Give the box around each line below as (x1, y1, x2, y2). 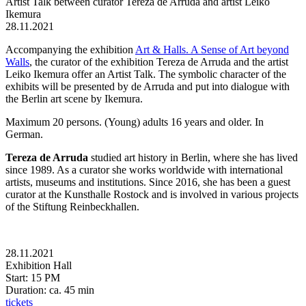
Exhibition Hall (5, 260, 72, 272)
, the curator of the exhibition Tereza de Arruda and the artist (29, 56, 288, 68)
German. (5, 128, 43, 141)
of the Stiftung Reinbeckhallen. (5, 201, 139, 213)
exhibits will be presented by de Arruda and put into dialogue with (5, 81, 290, 93)
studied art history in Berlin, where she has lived (88, 152, 298, 164)
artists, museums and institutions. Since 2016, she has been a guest (5, 176, 290, 189)
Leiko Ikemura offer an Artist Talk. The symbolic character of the (5, 68, 286, 81)
